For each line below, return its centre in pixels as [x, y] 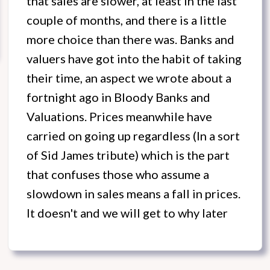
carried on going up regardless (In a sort [133, 136]
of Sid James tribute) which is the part [128, 155]
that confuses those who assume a [118, 174]
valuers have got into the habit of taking [134, 59]
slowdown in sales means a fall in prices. [133, 194]
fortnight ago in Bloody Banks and [118, 97]
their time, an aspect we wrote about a [129, 78]
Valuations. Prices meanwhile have [119, 117]
